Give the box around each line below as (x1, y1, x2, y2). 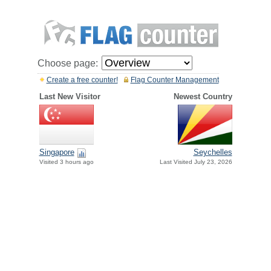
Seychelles (193, 148, 232, 157)
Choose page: (37, 58, 98, 68)
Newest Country (173, 92, 232, 101)
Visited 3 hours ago (39, 158, 94, 166)
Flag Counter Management (130, 76, 219, 84)
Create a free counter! (46, 76, 118, 84)
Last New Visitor (39, 92, 100, 101)
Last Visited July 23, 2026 (159, 158, 232, 166)
